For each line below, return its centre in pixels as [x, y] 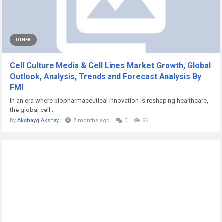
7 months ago [91, 121]
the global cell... [32, 110]
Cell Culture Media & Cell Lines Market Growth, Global [110, 66]
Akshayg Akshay [38, 121]
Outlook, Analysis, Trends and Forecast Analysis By [106, 77]
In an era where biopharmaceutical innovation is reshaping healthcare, [109, 100]
